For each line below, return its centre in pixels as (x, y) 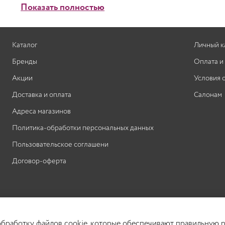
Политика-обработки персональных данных (83, 128)
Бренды (25, 62)
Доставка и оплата (42, 95)
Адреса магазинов (41, 112)
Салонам (208, 95)
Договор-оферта (39, 161)
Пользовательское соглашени (60, 145)
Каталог (25, 45)
